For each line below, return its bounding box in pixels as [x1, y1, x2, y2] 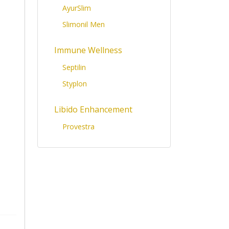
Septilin [62, 62, 86, 72]
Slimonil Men [62, 19, 105, 29]
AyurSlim [62, 3, 91, 13]
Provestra [62, 122, 95, 131]
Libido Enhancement [54, 104, 132, 115]
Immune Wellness [54, 44, 122, 56]
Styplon [62, 79, 87, 88]
